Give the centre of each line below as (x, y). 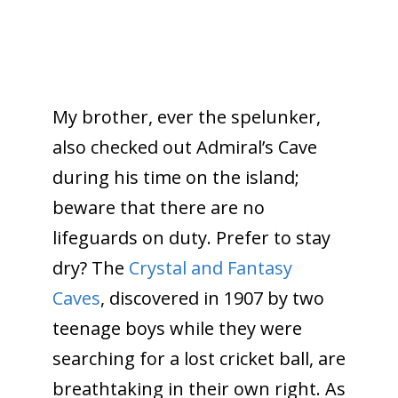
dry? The (90, 267)
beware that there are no (158, 207)
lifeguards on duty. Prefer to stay (191, 237)
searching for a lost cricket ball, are (199, 358)
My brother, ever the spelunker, (186, 116)
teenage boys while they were (177, 328)
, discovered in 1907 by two (212, 298)
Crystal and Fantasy (210, 267)
